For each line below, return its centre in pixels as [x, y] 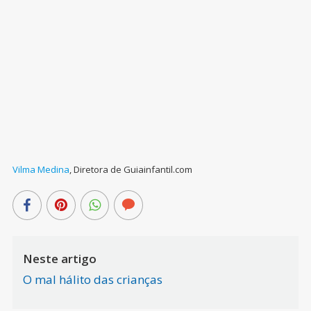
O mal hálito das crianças [92, 279]
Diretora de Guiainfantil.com [133, 169]
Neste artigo [59, 259]
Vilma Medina [41, 169]
